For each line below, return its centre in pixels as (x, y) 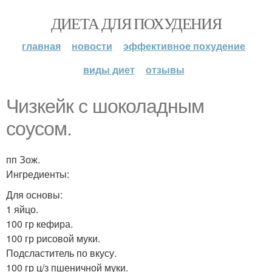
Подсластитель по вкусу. (61, 253)
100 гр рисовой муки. (53, 238)
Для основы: (34, 195)
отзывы (165, 70)
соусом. (39, 129)
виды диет (109, 70)
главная (41, 46)
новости (92, 46)
